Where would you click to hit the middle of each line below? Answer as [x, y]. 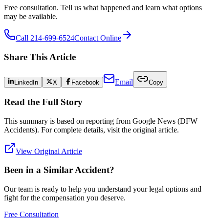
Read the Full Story [43, 102]
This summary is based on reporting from [68, 121]
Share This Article [40, 57]
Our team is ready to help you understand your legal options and [103, 189]
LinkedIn [26, 83]
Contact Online [98, 38]
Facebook [85, 83]
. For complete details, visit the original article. [108, 130]
